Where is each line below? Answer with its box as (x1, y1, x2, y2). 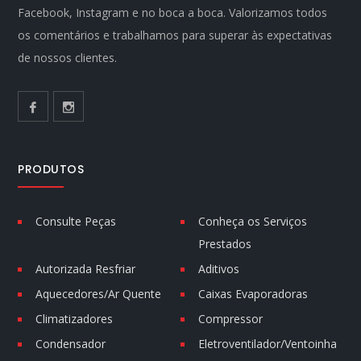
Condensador (35, 336, 106, 352)
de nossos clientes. (18, 50, 118, 66)
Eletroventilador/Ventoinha (198, 336, 337, 352)
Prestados (198, 236, 251, 252)
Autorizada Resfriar (35, 261, 136, 277)
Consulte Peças (35, 214, 117, 230)
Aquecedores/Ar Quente (35, 286, 162, 302)
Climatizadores (35, 311, 114, 327)
